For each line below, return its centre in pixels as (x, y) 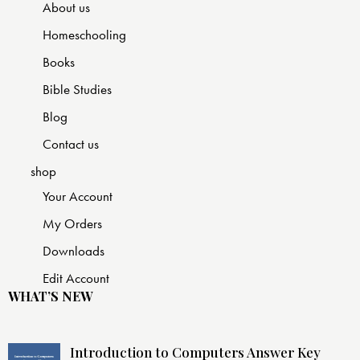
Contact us (71, 144)
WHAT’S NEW (50, 297)
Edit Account (76, 278)
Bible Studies (77, 90)
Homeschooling (84, 35)
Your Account (78, 196)
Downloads (74, 251)
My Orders (72, 224)
